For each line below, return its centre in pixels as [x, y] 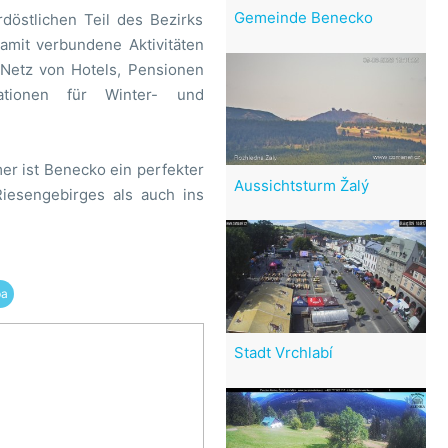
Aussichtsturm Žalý [301, 185]
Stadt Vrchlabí [283, 353]
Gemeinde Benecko [303, 18]
